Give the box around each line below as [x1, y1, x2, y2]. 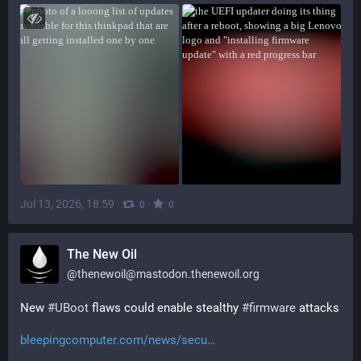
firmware [249, 301, 296, 315]
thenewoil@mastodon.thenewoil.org [77, 268, 259, 280]
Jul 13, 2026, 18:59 [20, 197, 114, 210]
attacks [296, 301, 339, 315]
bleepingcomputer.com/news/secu [20, 333, 207, 347]
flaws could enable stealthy [89, 301, 242, 315]
